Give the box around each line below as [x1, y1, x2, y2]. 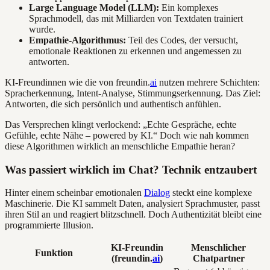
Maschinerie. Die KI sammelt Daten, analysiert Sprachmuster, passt [5, 198, 260, 209]
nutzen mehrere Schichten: [157, 77, 260, 87]
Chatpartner [192, 253, 245, 264]
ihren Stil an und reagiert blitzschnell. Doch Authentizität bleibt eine [5, 209, 262, 220]
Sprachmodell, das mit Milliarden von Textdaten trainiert [29, 13, 243, 24]
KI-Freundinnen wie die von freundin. [5, 77, 150, 87]
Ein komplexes [159, 2, 218, 13]
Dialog [144, 187, 170, 198]
